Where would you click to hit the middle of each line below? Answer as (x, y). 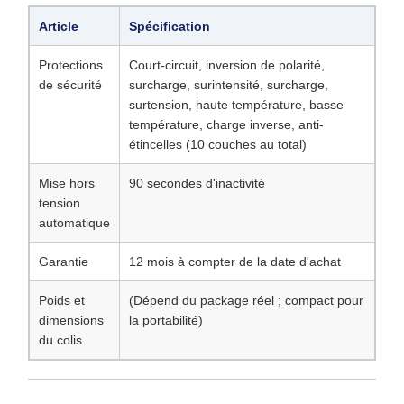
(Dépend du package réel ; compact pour (246, 300)
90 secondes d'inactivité (197, 183)
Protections (71, 65)
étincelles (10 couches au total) (218, 144)
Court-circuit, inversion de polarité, (227, 65)
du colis (60, 340)
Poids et (62, 300)
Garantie (64, 262)
